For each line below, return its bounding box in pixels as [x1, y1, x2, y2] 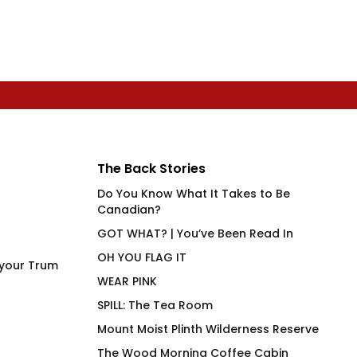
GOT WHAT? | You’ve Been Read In [97, 226, 293, 241]
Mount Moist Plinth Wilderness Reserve [97, 321, 319, 337]
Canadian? [97, 202, 161, 218]
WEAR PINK [97, 273, 157, 289]
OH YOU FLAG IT [97, 249, 186, 265]
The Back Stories [97, 159, 206, 178]
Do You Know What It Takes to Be [97, 186, 290, 202]
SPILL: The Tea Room [97, 297, 213, 313]
